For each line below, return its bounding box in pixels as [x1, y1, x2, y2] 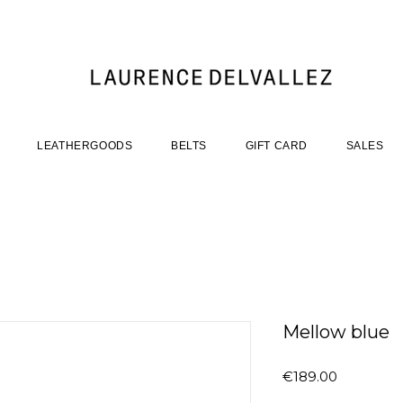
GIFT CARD [245, 139, 309, 152]
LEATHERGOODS [37, 139, 133, 152]
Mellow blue [282, 321, 390, 344]
